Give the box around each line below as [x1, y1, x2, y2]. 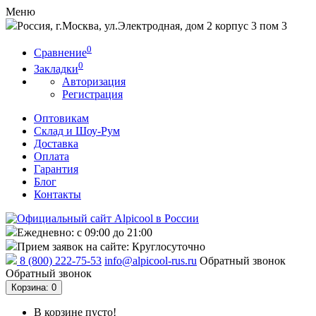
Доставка [34, 137, 78, 150]
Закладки [34, 62, 78, 75]
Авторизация [62, 75, 126, 87]
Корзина [11, 281, 46, 293]
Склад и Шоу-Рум [34, 124, 120, 137]
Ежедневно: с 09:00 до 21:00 [17, 226, 152, 238]
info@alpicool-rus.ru [104, 254, 197, 267]
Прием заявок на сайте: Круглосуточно [17, 240, 205, 253]
